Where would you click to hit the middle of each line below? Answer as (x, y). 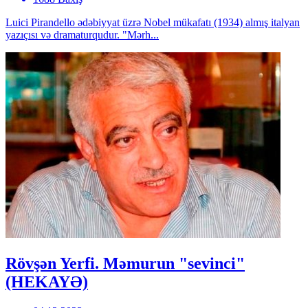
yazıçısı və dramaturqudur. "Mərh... (82, 35)
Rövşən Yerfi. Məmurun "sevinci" (125, 264)
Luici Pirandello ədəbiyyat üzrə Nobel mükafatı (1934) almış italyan (153, 23)
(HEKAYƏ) (47, 282)
